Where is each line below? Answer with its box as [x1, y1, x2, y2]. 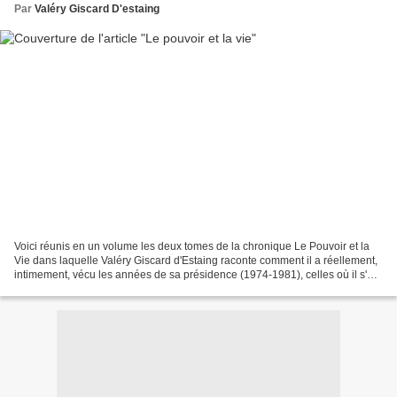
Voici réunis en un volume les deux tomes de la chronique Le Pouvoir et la [14, 239, 370, 253]
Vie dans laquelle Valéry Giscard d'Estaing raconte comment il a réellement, [14, 253, 378, 267]
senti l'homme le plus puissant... [14, 282, 167, 295]
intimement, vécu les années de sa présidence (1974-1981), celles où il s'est [14, 268, 381, 281]
